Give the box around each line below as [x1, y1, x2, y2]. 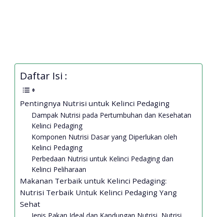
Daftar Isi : [20, 69, 67, 83]
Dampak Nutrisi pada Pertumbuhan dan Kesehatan [31, 110, 192, 120]
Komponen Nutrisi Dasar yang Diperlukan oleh [31, 132, 178, 142]
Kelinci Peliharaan [31, 165, 87, 174]
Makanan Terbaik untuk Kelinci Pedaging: [20, 176, 167, 186]
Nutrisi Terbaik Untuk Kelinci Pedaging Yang [20, 187, 177, 198]
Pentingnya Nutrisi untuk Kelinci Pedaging [20, 98, 170, 108]
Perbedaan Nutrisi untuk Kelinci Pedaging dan [31, 154, 174, 164]
